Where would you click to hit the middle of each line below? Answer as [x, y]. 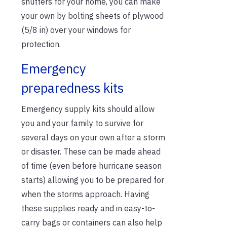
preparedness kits [72, 88]
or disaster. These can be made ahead [91, 152]
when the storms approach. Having [85, 194]
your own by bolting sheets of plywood [92, 16]
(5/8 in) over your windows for [76, 30]
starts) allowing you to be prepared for [93, 180]
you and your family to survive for [82, 123]
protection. [41, 44]
